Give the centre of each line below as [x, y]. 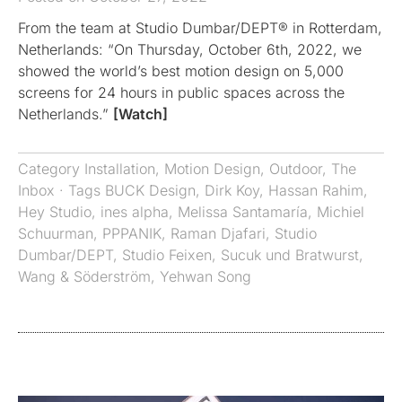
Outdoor [296, 168]
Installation [120, 168]
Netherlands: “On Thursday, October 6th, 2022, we [190, 49]
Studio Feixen [167, 254]
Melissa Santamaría [243, 211]
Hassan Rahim [316, 190]
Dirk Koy [232, 190]
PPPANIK [132, 233]
